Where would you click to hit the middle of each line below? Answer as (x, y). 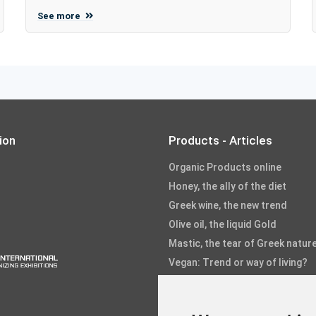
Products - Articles (220, 141)
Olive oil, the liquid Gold (223, 225)
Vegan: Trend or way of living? (238, 263)
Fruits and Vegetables (220, 282)
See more (60, 16)
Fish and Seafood (209, 301)
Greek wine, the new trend (228, 206)
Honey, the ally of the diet (227, 187)
